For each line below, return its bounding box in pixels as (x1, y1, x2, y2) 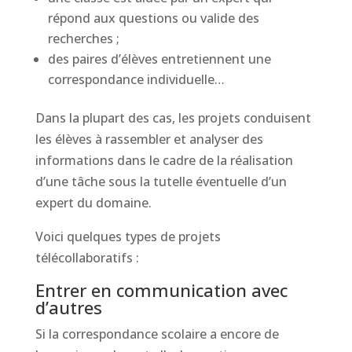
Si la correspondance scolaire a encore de (35, 325, 279, 343)
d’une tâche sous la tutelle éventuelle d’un (35, 173, 287, 190)
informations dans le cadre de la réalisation (35, 152, 293, 169)
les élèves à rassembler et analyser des (35, 130, 263, 148)
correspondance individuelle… (47, 71, 225, 88)
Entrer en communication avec (35, 278, 288, 302)
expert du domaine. (35, 194, 152, 211)
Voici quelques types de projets (35, 228, 221, 245)
